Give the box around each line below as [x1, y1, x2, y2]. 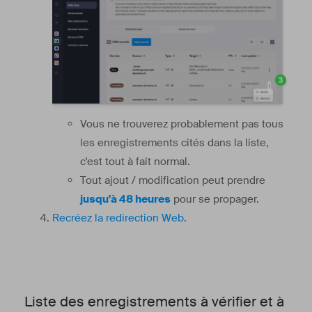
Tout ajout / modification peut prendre [80, 173, 265, 187]
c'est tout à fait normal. [80, 154, 190, 169]
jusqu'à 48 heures [80, 192, 171, 206]
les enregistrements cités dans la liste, [80, 135, 269, 150]
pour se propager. [171, 192, 259, 206]
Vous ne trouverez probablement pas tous [80, 116, 283, 131]
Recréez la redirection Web [52, 210, 184, 225]
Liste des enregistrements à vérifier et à [24, 292, 284, 311]
